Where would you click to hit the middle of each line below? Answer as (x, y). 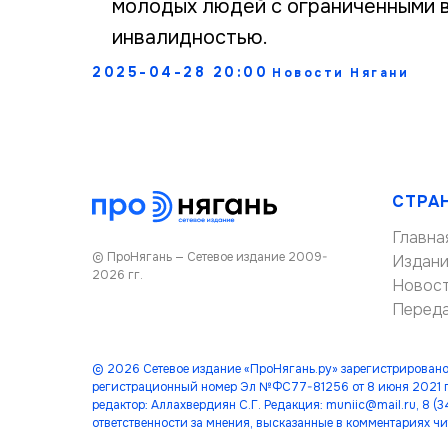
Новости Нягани (340, 73)
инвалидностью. (190, 37)
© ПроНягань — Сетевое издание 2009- (210, 257)
